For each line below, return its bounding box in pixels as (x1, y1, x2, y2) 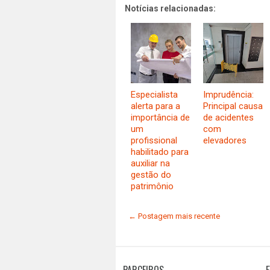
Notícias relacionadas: (125, 4, 216, 13)
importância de (131, 112, 190, 123)
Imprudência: (203, 89, 254, 100)
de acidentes (203, 112, 254, 123)
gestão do (131, 169, 171, 180)
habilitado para (131, 146, 189, 157)
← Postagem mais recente (128, 212, 220, 221)
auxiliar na (131, 158, 170, 169)
